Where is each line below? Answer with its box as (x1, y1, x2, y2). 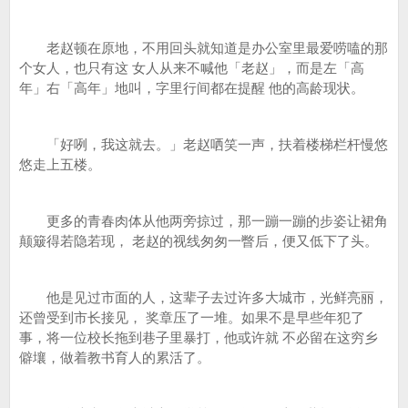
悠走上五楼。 (19, 157, 101, 172)
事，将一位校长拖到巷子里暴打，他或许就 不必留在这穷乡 (19, 330, 378, 345)
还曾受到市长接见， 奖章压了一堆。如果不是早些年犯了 (19, 310, 364, 325)
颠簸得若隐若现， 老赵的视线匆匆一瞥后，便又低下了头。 (19, 233, 378, 249)
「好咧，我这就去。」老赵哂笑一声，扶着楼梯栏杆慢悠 (19, 137, 388, 152)
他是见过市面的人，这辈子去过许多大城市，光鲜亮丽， (19, 290, 388, 305)
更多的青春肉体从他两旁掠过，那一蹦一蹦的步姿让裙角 (19, 213, 388, 229)
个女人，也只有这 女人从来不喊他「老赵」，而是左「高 (19, 60, 364, 76)
